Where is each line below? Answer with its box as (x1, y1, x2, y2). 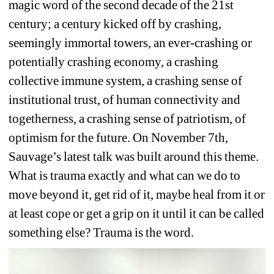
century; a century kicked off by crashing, (9, 17, 222, 32)
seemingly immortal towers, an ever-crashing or (9, 35, 253, 51)
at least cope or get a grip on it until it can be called (9, 206, 265, 221)
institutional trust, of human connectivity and (9, 92, 241, 108)
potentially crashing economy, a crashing (9, 54, 219, 70)
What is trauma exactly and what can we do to (9, 168, 241, 183)
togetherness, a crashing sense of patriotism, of (9, 111, 246, 127)
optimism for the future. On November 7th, (9, 130, 229, 146)
